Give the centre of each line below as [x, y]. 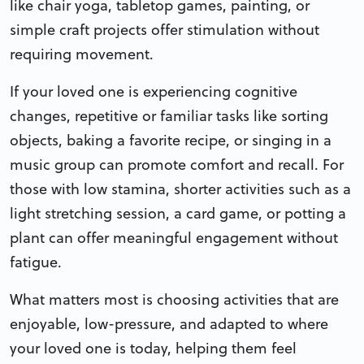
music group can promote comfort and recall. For [177, 164]
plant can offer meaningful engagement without [174, 237]
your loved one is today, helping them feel [153, 348]
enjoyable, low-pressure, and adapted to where [169, 323]
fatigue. [36, 262]
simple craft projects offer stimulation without [165, 29]
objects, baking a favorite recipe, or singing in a [171, 140]
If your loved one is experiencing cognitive [154, 91]
